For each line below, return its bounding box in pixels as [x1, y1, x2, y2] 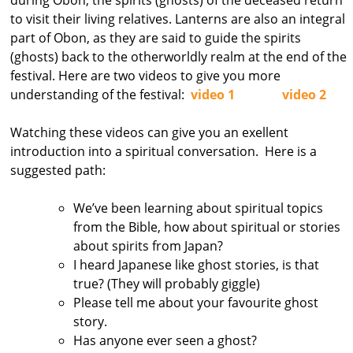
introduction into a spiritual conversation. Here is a [10, 142, 317, 160]
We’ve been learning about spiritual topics [73, 199, 323, 217]
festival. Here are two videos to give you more [10, 66, 281, 84]
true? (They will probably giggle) [73, 274, 260, 292]
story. [73, 312, 107, 330]
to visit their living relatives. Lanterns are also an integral [10, 9, 345, 28]
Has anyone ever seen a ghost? [73, 331, 260, 349]
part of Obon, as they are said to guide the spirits [10, 28, 301, 46]
